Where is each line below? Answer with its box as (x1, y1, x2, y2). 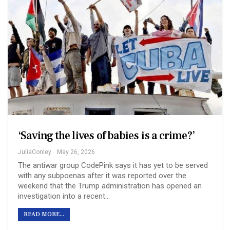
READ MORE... (24, 210, 64, 219)
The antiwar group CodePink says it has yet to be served (18, 161, 208, 170)
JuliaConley (18, 148, 51, 156)
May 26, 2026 (57, 148, 95, 156)
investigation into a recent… (18, 191, 110, 201)
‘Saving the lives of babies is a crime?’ (18, 128, 195, 143)
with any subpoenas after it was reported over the (18, 171, 186, 181)
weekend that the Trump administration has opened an (18, 181, 202, 191)
